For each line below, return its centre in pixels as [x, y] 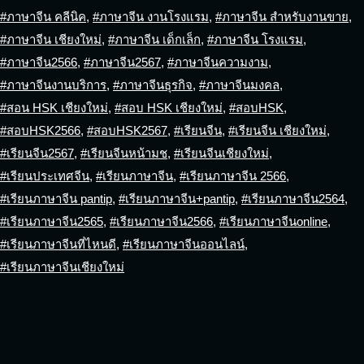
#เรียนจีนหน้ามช [124, 153]
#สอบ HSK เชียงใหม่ [169, 108]
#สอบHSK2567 [127, 130]
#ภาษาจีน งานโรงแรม [151, 17]
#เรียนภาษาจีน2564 [293, 199]
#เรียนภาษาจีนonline [273, 221]
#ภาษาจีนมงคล [239, 85]
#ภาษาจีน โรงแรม [255, 39]
